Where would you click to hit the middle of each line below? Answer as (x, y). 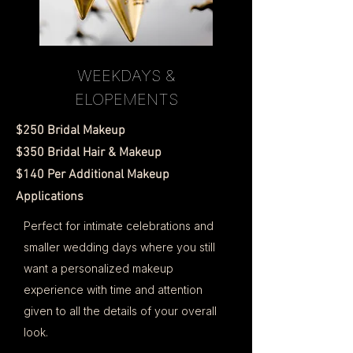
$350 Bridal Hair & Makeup (89, 153)
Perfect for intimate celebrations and (119, 226)
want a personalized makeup (98, 268)
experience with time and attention (113, 290)
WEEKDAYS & (126, 76)
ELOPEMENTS (126, 99)
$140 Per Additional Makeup (93, 175)
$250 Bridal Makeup (71, 131)
